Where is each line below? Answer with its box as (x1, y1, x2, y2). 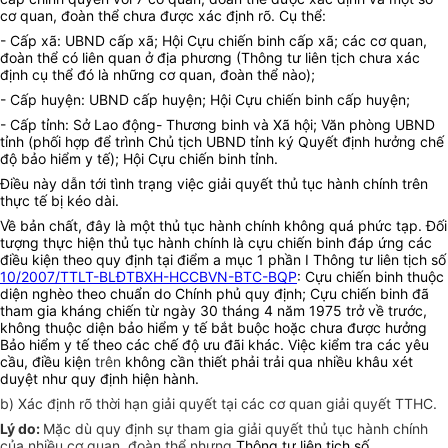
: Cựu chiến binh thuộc (297, 268, 444, 286)
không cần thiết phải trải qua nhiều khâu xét (125, 353, 413, 371)
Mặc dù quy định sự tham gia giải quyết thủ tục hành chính (43, 420, 428, 438)
